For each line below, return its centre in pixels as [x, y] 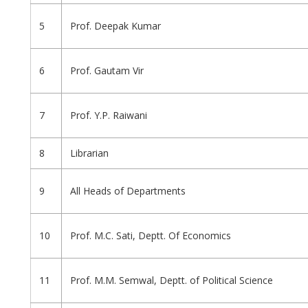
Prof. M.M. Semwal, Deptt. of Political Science [172, 280]
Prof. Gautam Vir [107, 71]
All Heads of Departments [128, 191]
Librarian [89, 153]
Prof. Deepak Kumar [115, 26]
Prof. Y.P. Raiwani [109, 115]
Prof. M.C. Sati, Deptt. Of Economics [151, 236]
